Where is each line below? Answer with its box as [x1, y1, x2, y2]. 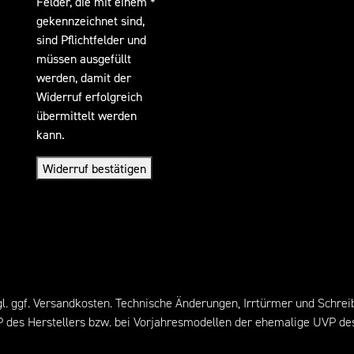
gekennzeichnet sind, [36, 13, 145, 29]
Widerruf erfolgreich [36, 88, 142, 105]
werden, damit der [36, 70, 131, 86]
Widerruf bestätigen [43, 160, 146, 177]
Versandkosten [33, 296, 110, 311]
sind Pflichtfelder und [36, 32, 146, 48]
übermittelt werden [36, 107, 137, 124]
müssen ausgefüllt [36, 51, 131, 67]
